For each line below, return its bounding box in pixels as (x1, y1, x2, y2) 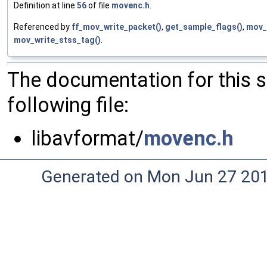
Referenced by (14, 22, 72, 32)
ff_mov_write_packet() (72, 22, 162, 32)
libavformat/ (31, 126, 144, 151)
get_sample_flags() (165, 22, 243, 32)
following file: (7, 93, 129, 117)
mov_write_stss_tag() (14, 35, 101, 45)
